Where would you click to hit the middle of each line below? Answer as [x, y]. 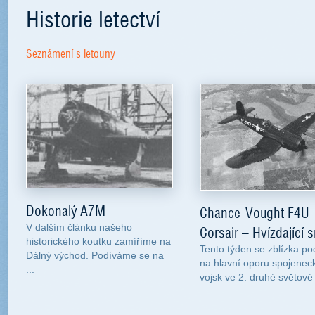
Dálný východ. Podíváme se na [95, 256]
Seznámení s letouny [71, 53]
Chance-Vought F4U [255, 213]
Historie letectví [93, 18]
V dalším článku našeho [79, 227]
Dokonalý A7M [66, 211]
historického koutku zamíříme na [98, 242]
